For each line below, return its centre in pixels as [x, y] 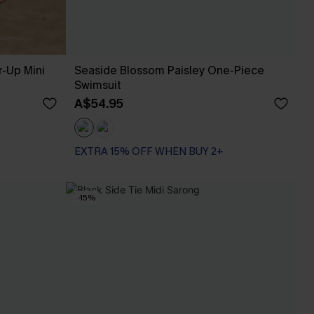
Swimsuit [98, 85]
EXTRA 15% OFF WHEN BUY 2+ [149, 151]
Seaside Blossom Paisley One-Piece [169, 70]
